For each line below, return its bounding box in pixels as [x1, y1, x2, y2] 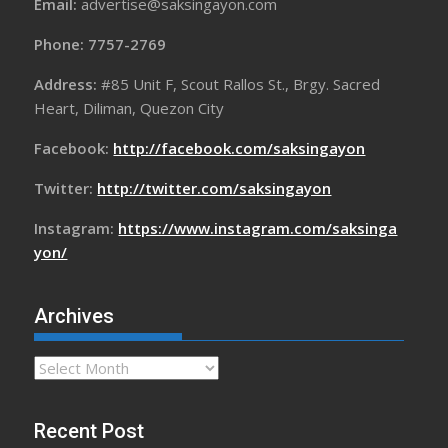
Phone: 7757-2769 [34, 34, 167, 55]
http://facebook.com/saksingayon [113, 138, 366, 159]
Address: [34, 74, 102, 95]
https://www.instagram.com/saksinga [118, 218, 398, 239]
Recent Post [34, 419, 145, 444]
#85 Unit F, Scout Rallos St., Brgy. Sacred [101, 74, 381, 95]
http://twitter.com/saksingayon [97, 178, 332, 199]
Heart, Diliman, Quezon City [34, 98, 225, 119]
